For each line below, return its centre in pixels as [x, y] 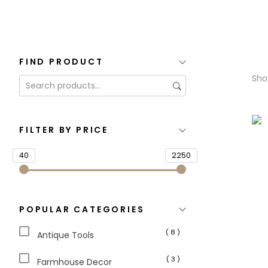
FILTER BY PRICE [64, 130]
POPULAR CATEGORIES [82, 209]
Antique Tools [66, 235]
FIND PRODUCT [61, 62]
